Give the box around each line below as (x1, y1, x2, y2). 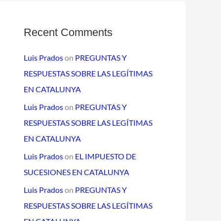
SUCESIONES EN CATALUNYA (24, 167, 129, 177)
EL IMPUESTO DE (75, 151, 136, 161)
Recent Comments (24, 26, 112, 38)
